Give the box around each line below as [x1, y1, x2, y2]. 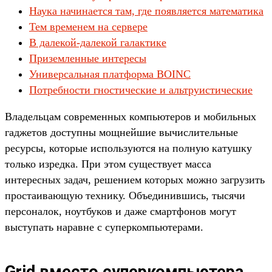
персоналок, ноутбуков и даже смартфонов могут [5, 205, 236, 217]
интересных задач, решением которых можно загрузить [5, 173, 265, 186]
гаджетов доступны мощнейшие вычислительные [5, 126, 238, 138]
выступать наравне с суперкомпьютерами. [5, 220, 203, 233]
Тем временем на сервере [29, 20, 148, 33]
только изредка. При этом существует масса [5, 157, 211, 170]
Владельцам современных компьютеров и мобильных [5, 110, 256, 123]
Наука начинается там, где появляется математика [29, 4, 263, 17]
